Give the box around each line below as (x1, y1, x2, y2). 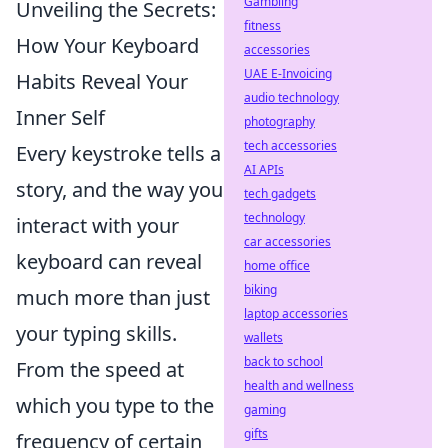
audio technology (244, 89, 339, 106)
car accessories (244, 233, 331, 250)
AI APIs (244, 161, 284, 178)
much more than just (16, 284, 210, 311)
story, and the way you (16, 176, 223, 203)
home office (244, 257, 310, 274)
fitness (244, 17, 281, 34)
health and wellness (244, 377, 354, 394)
